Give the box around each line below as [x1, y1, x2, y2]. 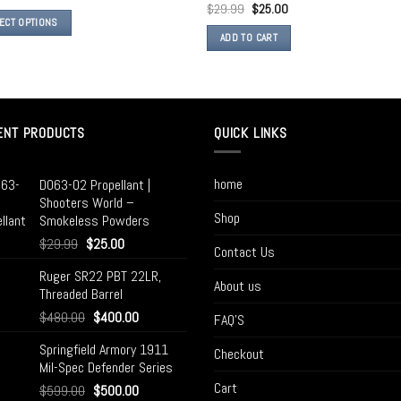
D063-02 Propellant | [39, 175, 150, 194]
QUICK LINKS [214, 124, 287, 143]
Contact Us [214, 242, 275, 261]
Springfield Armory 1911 [39, 339, 168, 359]
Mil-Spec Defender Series [39, 357, 173, 377]
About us [214, 276, 261, 295]
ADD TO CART [220, 31, 277, 45]
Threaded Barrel [39, 284, 123, 303]
